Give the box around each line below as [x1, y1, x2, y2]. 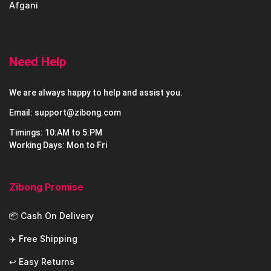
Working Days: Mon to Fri [9, 140, 107, 150]
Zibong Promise [9, 180, 83, 193]
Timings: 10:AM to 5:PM [9, 127, 102, 137]
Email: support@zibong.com [9, 107, 121, 117]
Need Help [9, 54, 66, 69]
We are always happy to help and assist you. [9, 87, 183, 97]
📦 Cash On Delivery [9, 210, 94, 221]
